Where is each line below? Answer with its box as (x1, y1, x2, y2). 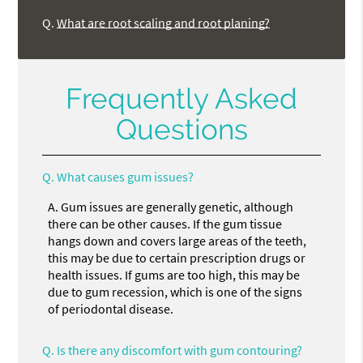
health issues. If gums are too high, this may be (48, 266, 301, 283)
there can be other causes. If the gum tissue (48, 215, 283, 232)
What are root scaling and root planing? (57, 15, 271, 32)
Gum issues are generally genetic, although (61, 198, 294, 215)
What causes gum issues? (57, 168, 194, 185)
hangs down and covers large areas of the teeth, (48, 232, 307, 249)
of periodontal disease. (48, 300, 174, 317)
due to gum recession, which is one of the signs (48, 283, 303, 300)
